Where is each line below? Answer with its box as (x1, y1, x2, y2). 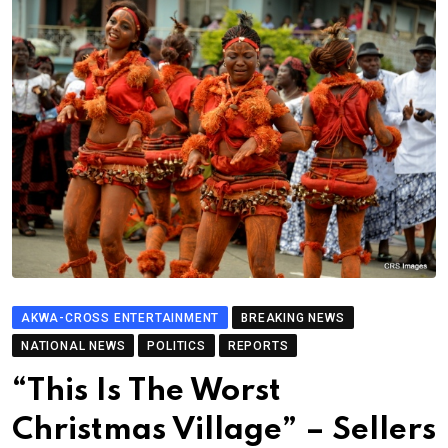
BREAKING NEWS (241, 310, 345, 325)
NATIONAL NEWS (21, 338, 126, 353)
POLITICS (147, 338, 206, 353)
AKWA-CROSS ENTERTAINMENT (21, 310, 220, 325)
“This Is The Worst (12, 375, 281, 407)
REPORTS (227, 338, 289, 353)
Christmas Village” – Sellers (12, 414, 436, 446)
